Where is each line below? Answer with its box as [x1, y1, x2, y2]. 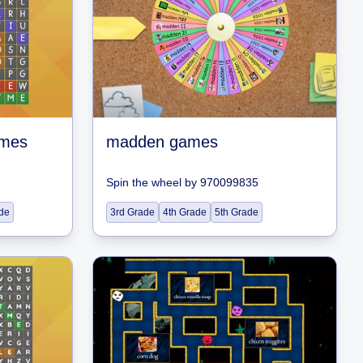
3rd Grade [110, 207, 155, 218]
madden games [106, 133, 218, 151]
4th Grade [163, 207, 207, 218]
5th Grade [215, 207, 258, 218]
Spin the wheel [106, 176, 181, 189]
